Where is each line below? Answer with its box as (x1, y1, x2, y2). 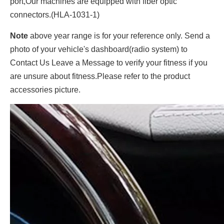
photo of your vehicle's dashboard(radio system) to (10, 45, 187, 53)
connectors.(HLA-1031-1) (10, 10, 99, 19)
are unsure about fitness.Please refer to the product (10, 72, 190, 80)
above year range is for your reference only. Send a (28, 31, 210, 40)
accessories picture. (10, 85, 80, 94)
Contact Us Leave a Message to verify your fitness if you (10, 58, 207, 67)
